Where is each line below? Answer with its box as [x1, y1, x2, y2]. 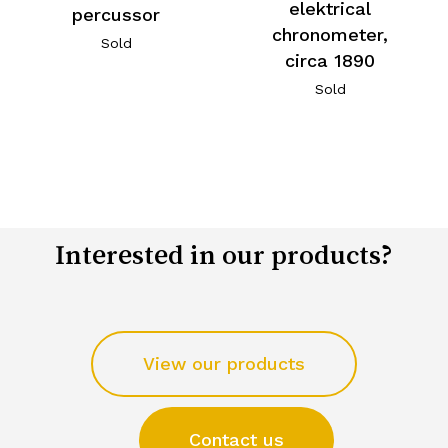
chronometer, [272, 24, 389, 46]
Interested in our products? [54, 240, 393, 269]
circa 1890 [285, 50, 376, 72]
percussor [72, 3, 161, 25]
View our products [142, 353, 305, 375]
